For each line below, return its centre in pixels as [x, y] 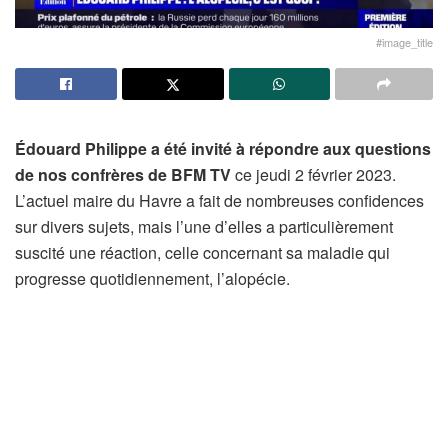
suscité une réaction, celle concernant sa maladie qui [202, 252]
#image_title [404, 42]
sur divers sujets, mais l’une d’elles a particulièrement [204, 226]
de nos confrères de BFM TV [123, 174]
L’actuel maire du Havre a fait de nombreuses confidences [219, 200]
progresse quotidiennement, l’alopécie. [152, 278]
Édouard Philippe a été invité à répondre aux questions [223, 148]
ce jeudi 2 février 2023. [313, 174]
